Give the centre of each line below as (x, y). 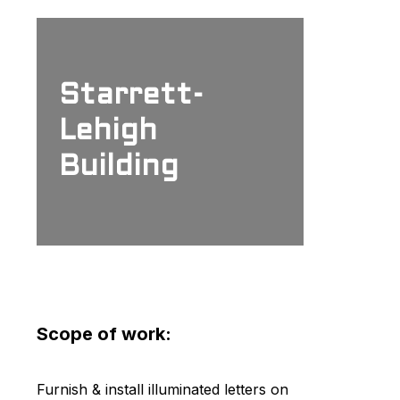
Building (119, 167)
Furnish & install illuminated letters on (162, 389)
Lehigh (108, 132)
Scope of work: (104, 333)
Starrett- (131, 96)
